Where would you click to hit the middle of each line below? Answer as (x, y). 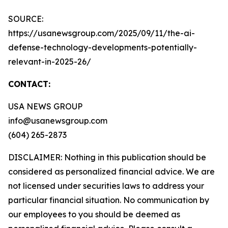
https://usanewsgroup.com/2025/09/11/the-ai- (102, 33)
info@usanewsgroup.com (58, 121)
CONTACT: (29, 84)
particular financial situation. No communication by (109, 200)
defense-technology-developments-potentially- (103, 47)
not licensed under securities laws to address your (106, 186)
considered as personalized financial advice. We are (111, 172)
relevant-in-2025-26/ (50, 62)
